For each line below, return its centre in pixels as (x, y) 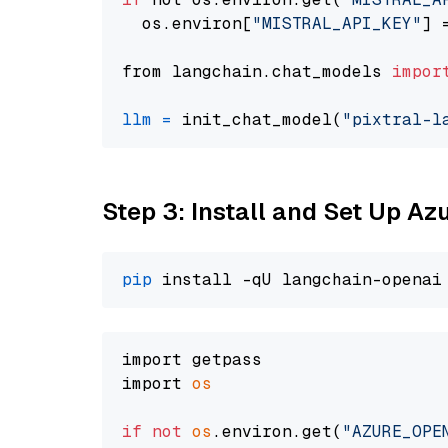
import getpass (192, 359)
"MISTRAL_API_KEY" (337, 23)
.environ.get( (277, 431)
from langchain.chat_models (257, 71)
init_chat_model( (257, 119)
